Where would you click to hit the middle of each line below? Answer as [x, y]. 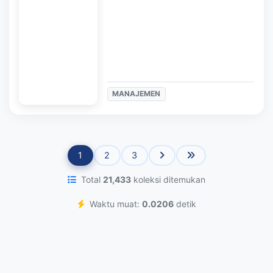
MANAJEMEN [136, 94]
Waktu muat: [114, 204]
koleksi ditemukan [168, 179]
